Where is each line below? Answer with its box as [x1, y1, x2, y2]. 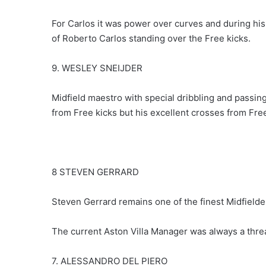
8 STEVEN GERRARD [52, 166, 139, 178]
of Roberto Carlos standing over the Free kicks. [52, 33, 251, 45]
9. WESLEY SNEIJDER [52, 62, 142, 74]
